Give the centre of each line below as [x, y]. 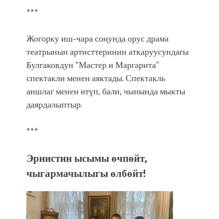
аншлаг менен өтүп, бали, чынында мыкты [106, 91]
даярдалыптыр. [54, 104]
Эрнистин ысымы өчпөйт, [87, 158]
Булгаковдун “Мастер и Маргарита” [93, 65]
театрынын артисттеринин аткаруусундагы [108, 51]
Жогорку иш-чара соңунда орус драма [98, 38]
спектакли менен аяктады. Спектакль [96, 78]
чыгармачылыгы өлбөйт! [86, 173]
